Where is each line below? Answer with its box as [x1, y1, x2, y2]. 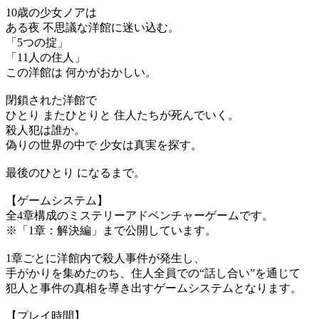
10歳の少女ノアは [6, 6, 97, 19]
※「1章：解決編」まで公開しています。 [6, 224, 216, 237]
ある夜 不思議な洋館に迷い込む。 [6, 21, 179, 34]
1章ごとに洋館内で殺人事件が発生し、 [6, 252, 205, 265]
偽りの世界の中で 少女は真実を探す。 [6, 139, 202, 152]
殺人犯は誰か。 [6, 124, 85, 137]
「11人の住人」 [6, 51, 85, 64]
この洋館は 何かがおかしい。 [6, 66, 157, 79]
